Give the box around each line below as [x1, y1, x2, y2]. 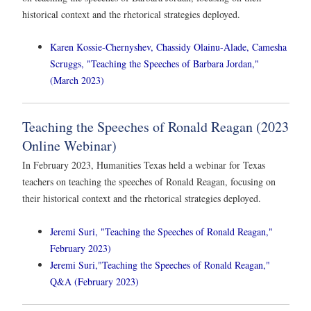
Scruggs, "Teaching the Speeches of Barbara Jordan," [50, 57, 259, 71]
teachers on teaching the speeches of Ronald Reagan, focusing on [22, 175, 276, 189]
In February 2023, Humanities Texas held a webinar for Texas [22, 158, 265, 172]
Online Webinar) [22, 136, 117, 155]
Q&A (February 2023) [50, 274, 139, 288]
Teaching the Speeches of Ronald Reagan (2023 [22, 117, 289, 137]
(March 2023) [50, 74, 104, 87]
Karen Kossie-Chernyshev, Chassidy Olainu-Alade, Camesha [50, 40, 287, 54]
